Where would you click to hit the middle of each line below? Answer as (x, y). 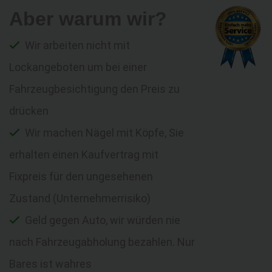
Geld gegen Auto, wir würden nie (101, 220)
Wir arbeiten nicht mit (76, 45)
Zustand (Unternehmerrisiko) (80, 198)
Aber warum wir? (88, 19)
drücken (29, 110)
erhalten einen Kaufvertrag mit (84, 154)
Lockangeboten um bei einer (78, 67)
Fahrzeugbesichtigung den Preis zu (94, 89)
